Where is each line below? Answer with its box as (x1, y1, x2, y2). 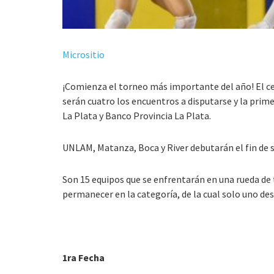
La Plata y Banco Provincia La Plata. (62, 109, 211, 122)
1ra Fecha (62, 251, 105, 264)
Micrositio (62, 48, 105, 61)
